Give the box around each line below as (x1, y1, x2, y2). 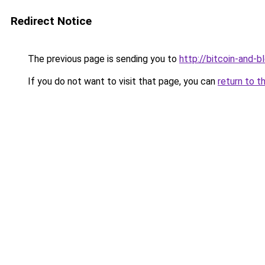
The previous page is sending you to (25, 53, 179, 64)
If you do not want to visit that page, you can (25, 76, 218, 87)
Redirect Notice (11, 14, 92, 28)
